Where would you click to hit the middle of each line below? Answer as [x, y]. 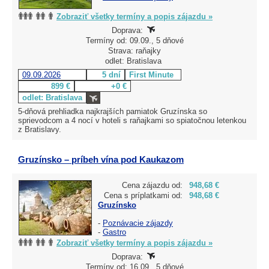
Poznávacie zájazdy [138, 223]
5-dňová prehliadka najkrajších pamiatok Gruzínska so [113, 111]
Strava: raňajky [134, 50]
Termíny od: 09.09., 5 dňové [134, 40]
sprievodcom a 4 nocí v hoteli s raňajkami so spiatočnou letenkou [132, 120]
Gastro [114, 232]
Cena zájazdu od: [152, 185]
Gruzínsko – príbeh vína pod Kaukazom [101, 159]
